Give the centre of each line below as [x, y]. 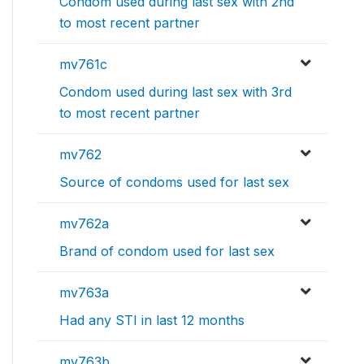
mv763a [84, 292]
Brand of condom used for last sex [167, 251]
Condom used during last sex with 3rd [175, 91]
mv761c [83, 64]
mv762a [84, 223]
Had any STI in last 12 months [152, 320]
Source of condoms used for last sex [174, 182]
